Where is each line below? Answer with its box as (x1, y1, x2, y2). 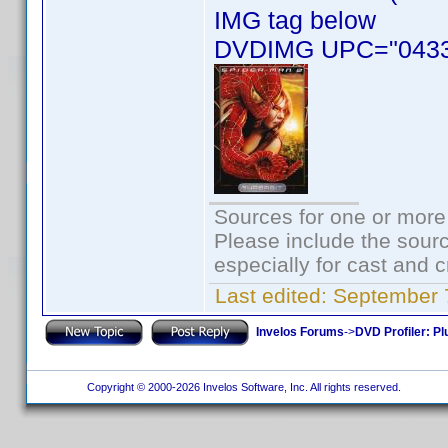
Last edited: (209, 284, 333, 307)
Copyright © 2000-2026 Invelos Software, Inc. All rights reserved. (80, 381, 404, 393)
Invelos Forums (256, 324, 344, 339)
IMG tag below (214, 6, 376, 34)
